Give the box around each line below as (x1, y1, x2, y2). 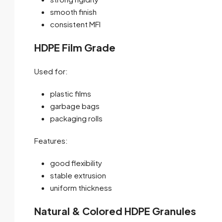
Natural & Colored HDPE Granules (34, 205, 196, 218)
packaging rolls (50, 113, 103, 123)
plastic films (50, 89, 91, 99)
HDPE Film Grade (34, 41, 115, 54)
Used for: (34, 66, 68, 76)
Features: (34, 136, 68, 146)
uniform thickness (50, 183, 112, 193)
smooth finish (50, 7, 97, 17)
